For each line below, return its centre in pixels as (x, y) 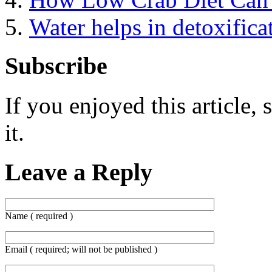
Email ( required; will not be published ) (81, 249)
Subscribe (56, 66)
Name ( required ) (39, 216)
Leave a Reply (79, 172)
